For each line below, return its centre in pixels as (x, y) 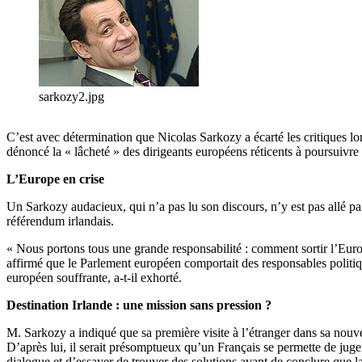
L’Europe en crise (55, 179)
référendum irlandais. (60, 221)
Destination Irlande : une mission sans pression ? (139, 305)
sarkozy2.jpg (72, 97)
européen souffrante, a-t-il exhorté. (94, 278)
